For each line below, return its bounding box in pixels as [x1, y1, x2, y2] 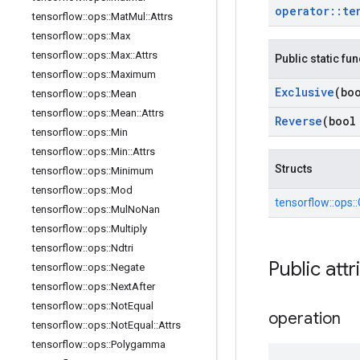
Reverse [275, 113, 322, 129]
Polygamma [111, 338, 166, 350]
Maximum [111, 68, 156, 80]
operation [268, 309, 341, 329]
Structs [275, 162, 313, 175]
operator [275, 3, 329, 18]
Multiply [111, 223, 147, 235]
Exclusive [275, 84, 334, 100]
